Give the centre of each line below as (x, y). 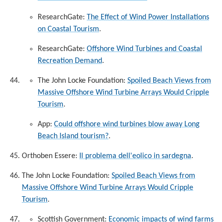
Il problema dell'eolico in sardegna (135, 156)
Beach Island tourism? (73, 136)
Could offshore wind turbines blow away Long (127, 124)
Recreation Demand (70, 61)
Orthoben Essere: (51, 156)
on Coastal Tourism (68, 29)
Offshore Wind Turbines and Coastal (144, 49)
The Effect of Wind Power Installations (148, 17)
